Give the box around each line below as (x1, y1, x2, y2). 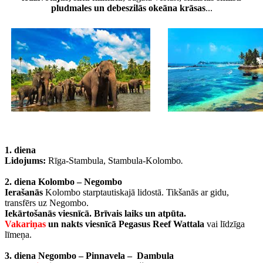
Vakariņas (5, 219, 46, 230)
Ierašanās (5, 187, 43, 198)
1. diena (5, 145, 36, 156)
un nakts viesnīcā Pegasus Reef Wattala (46, 219, 207, 230)
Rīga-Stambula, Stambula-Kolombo (46, 156, 181, 166)
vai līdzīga (207, 219, 245, 230)
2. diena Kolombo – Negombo (5, 177, 124, 187)
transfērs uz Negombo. (5, 198, 89, 208)
